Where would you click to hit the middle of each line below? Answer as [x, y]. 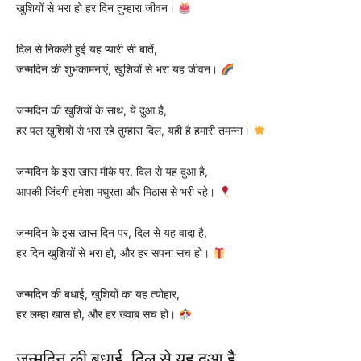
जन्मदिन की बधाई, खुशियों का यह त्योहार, [98, 294]
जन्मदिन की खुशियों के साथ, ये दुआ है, [91, 110]
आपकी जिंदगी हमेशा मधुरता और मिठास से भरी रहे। [117, 192]
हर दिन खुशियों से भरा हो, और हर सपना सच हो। [114, 253]
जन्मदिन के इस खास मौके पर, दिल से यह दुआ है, [112, 172]
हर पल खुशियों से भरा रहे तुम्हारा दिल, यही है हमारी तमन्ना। [135, 131]
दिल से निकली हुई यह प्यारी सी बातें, [87, 49]
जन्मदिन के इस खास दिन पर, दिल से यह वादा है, [112, 233]
